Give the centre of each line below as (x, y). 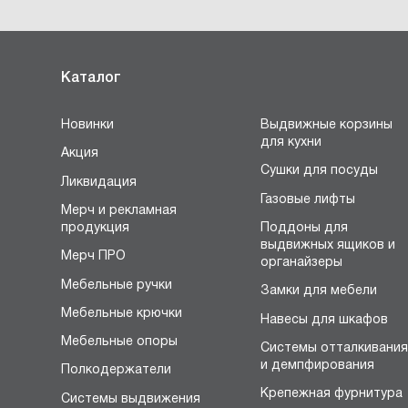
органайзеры (302, 263)
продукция (96, 229)
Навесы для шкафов (325, 320)
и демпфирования (318, 366)
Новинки (88, 126)
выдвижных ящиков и (328, 246)
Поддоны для (305, 229)
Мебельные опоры (120, 342)
